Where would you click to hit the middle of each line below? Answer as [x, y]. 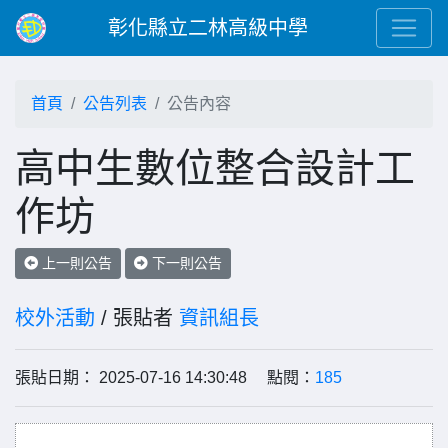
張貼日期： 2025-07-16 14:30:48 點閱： [165, 377]
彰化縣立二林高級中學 [208, 28]
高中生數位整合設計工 [215, 168]
